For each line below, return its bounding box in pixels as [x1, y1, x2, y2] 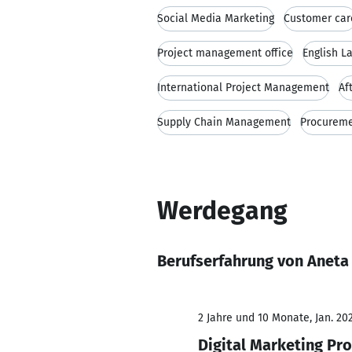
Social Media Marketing [157, 12, 274, 25]
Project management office [157, 46, 293, 60]
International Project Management [157, 81, 329, 94]
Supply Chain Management [157, 115, 291, 129]
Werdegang [157, 196, 288, 225]
